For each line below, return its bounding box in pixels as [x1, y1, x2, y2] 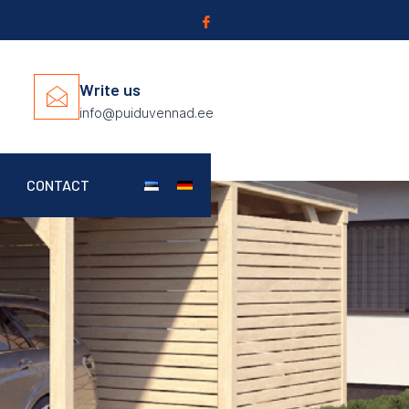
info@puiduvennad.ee [79, 105, 214, 121]
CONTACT [26, 176, 90, 194]
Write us [79, 79, 141, 100]
